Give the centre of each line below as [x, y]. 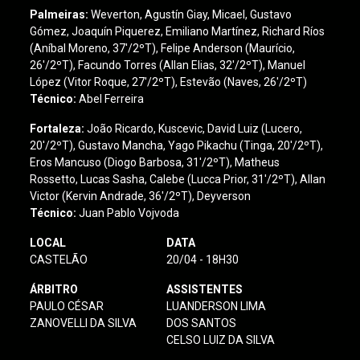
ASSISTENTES [204, 289]
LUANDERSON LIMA [216, 306]
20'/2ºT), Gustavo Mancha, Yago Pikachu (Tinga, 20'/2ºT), [177, 145]
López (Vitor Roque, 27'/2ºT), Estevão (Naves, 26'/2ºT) [169, 82]
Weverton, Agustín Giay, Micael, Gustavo [192, 14]
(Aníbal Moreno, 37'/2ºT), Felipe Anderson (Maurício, [163, 48]
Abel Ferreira [112, 99]
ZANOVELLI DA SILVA [84, 323]
